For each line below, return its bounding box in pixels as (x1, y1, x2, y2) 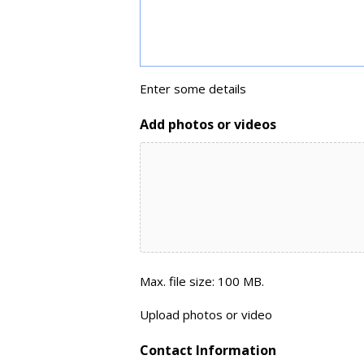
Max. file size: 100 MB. (140, 273, 264, 289)
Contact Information (140, 341, 276, 359)
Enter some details (140, 80, 246, 97)
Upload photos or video (140, 306, 272, 323)
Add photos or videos (140, 115, 276, 133)
